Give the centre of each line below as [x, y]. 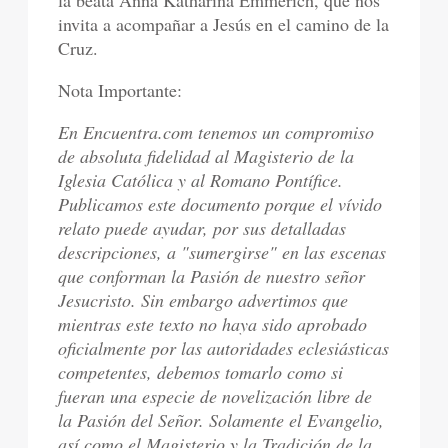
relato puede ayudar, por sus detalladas [202, 228]
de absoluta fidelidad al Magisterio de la [206, 156]
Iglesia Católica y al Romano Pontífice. [201, 180]
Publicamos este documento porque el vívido [220, 204]
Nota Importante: [120, 90]
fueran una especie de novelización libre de [215, 396]
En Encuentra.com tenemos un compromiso [216, 132]
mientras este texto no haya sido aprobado [213, 324]
